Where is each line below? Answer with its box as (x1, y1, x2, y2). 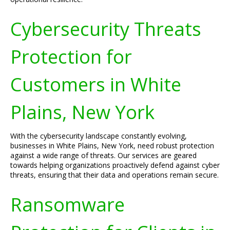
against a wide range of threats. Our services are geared (10, 150, 197, 160)
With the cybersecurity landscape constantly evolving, (10, 131, 187, 141)
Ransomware (10, 191, 125, 217)
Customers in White (10, 71, 181, 97)
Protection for (10, 44, 132, 69)
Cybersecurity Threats (10, 16, 201, 42)
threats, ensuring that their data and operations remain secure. (10, 170, 219, 180)
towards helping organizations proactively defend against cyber (10, 160, 220, 170)
